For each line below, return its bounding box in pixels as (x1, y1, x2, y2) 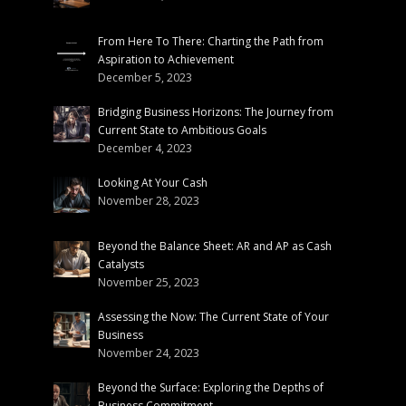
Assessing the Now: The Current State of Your (97, 309, 329, 325)
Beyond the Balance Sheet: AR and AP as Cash (97, 238, 332, 255)
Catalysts (97, 256, 144, 273)
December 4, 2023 (97, 140, 192, 156)
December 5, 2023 (97, 69, 192, 85)
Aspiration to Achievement (97, 51, 234, 67)
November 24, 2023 (97, 345, 199, 362)
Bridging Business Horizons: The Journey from (97, 103, 333, 120)
